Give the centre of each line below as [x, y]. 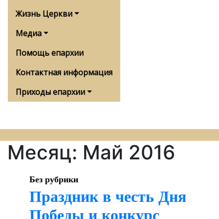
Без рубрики [54, 179]
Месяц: [45, 152]
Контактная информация [64, 72]
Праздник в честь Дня [108, 196]
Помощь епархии [50, 53]
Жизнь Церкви [44, 14]
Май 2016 [129, 152]
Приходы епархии [50, 92]
